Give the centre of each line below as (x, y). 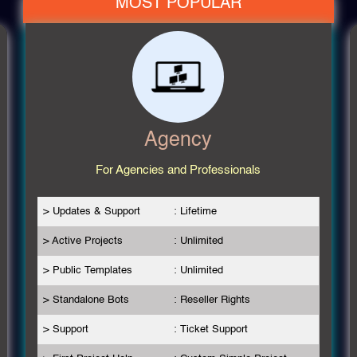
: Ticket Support (211, 329)
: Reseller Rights (212, 300)
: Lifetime (195, 211)
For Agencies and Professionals (178, 170)
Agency (178, 140)
